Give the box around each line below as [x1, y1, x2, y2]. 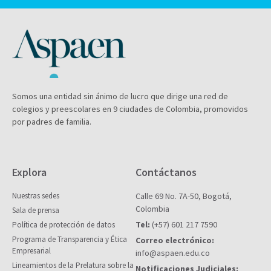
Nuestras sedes [12, 191, 59, 201]
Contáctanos [135, 165, 197, 180]
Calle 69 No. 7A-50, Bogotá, [135, 191, 232, 202]
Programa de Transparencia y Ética [12, 234, 127, 245]
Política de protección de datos [12, 220, 115, 230]
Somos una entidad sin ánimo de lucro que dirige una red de [12, 91, 228, 102]
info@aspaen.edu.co [135, 247, 210, 259]
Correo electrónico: [135, 235, 214, 246]
